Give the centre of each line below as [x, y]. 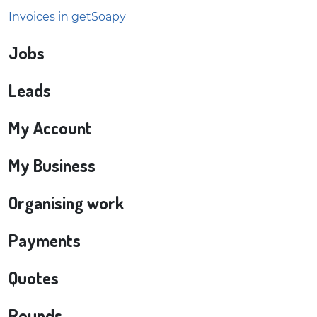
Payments [45, 240]
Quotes [34, 278]
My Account [50, 128]
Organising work [66, 203]
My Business [52, 165]
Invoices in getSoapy [67, 17]
